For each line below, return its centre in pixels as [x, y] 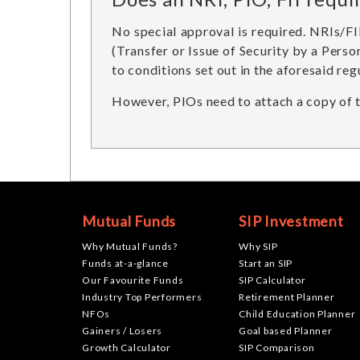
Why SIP [258, 246]
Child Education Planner [297, 314]
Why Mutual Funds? [130, 246]
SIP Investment [291, 221]
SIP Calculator [272, 280]
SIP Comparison [277, 348]
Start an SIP [266, 263]
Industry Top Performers [142, 297]
